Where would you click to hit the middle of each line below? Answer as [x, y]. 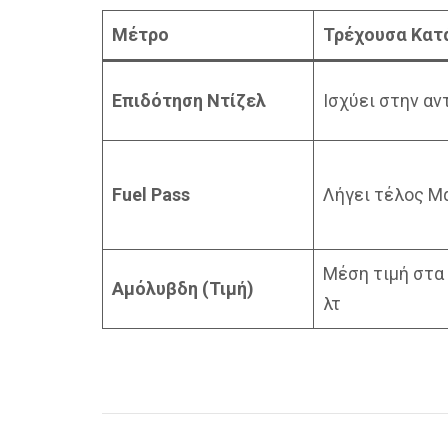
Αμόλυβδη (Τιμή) [183, 288]
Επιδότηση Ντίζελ [189, 100]
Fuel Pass [151, 194]
